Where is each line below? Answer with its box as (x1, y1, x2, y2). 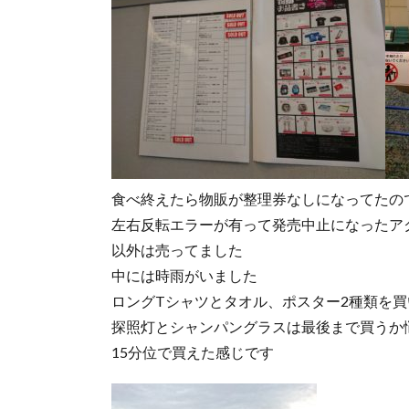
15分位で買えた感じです (111, 342, 274, 361)
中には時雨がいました (111, 266, 257, 284)
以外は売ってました (111, 240, 243, 258)
